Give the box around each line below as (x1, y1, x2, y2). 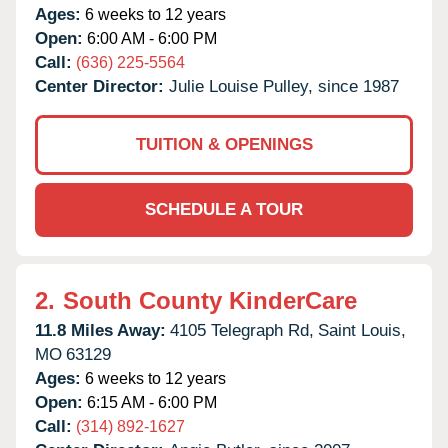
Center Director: (35, 76, 169, 96)
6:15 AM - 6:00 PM (83, 393, 217, 411)
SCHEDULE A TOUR (145, 199, 303, 219)
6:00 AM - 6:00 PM (83, 29, 217, 47)
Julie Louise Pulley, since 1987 (169, 76, 399, 96)
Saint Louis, (318, 320, 406, 340)
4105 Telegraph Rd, (170, 320, 314, 340)
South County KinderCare (63, 286, 357, 314)
